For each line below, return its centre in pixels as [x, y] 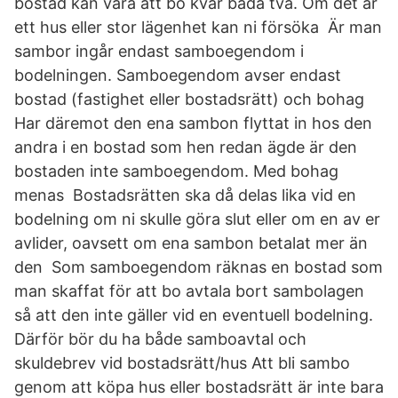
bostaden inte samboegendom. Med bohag [176, 171]
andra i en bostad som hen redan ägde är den [186, 147]
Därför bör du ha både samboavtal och [160, 339]
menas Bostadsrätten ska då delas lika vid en [185, 195]
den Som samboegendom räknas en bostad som [199, 267]
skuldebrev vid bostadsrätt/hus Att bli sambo [182, 363]
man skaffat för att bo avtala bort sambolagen [189, 291]
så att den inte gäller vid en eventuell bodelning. [194, 315]
